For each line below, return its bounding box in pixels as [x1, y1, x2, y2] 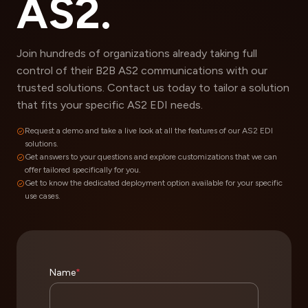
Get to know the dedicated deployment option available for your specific [25, 177, 283, 188]
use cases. [25, 190, 60, 201]
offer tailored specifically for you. [25, 164, 141, 175]
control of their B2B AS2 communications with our [16, 63, 267, 77]
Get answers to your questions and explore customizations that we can [25, 151, 277, 162]
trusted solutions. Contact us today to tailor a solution [16, 80, 289, 94]
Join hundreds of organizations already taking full [16, 46, 257, 60]
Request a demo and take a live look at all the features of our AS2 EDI [25, 125, 273, 135]
